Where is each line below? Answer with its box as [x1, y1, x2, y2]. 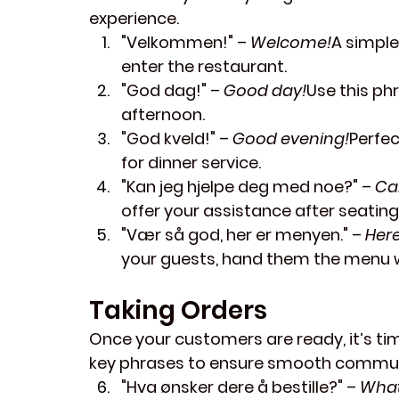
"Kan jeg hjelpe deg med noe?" [121, 175, 358, 199]
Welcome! [250, 31, 331, 54]
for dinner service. [121, 151, 261, 175]
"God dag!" [121, 79, 207, 102]
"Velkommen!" [121, 31, 233, 54]
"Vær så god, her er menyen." [121, 224, 348, 247]
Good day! [224, 79, 306, 102]
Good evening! [232, 127, 349, 151]
